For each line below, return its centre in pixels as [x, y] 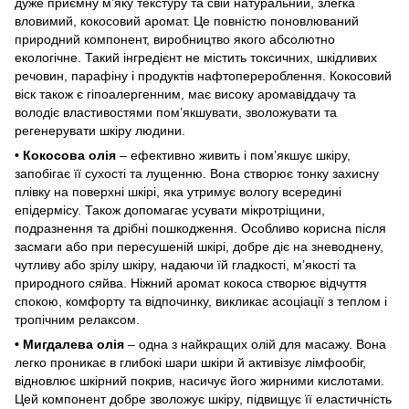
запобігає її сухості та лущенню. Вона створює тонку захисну [197, 173]
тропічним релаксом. [77, 319]
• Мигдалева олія [69, 344]
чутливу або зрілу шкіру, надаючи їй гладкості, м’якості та [185, 264]
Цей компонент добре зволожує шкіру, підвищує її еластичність [203, 399]
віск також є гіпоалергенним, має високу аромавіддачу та [185, 94]
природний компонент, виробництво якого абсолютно [175, 39]
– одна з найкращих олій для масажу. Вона [255, 344]
